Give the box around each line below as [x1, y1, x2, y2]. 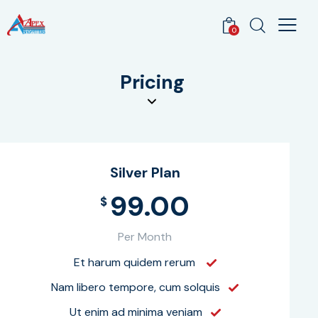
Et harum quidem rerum [73, 255, 198, 270]
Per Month [118, 229, 172, 245]
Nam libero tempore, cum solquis [51, 280, 220, 295]
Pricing [119, 70, 185, 95]
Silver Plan [109, 163, 180, 182]
